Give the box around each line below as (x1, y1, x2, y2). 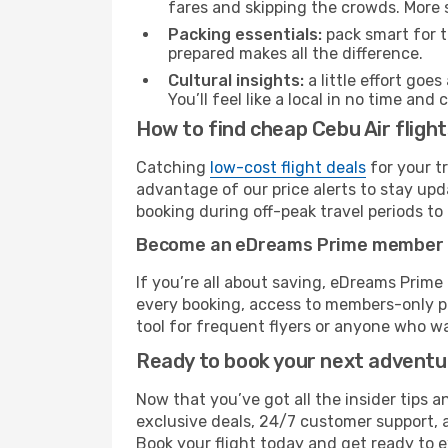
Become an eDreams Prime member (136, 234, 444, 256)
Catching (136, 158, 210, 177)
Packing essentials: (168, 25, 322, 44)
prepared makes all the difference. (168, 44, 423, 63)
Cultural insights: (168, 71, 304, 90)
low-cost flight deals (210, 158, 366, 177)
